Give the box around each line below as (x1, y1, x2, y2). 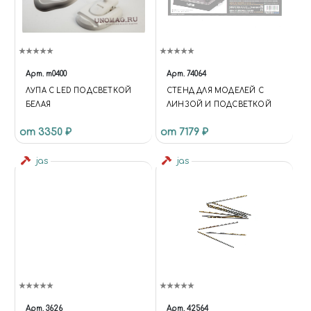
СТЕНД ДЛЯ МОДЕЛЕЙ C (167, 87, 264, 95)
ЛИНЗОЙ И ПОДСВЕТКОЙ (167, 101, 271, 109)
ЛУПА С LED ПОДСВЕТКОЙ (26, 87, 132, 95)
